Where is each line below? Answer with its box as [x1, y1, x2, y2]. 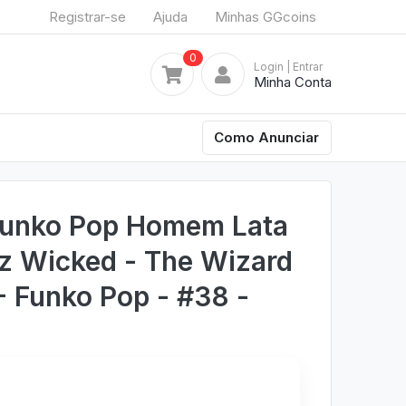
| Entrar [286, 59, 323, 73]
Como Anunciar [214, 128, 320, 146]
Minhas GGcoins [215, 7, 316, 25]
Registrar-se [49, 7, 126, 25]
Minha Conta [254, 72, 332, 91]
